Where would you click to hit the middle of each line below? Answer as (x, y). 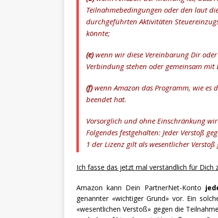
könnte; (98, 33)
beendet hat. (106, 100)
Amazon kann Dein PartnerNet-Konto (141, 188)
